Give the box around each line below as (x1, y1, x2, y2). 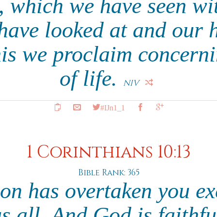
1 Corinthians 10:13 (26, 141, 191, 164)
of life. (59, 66, 123, 91)
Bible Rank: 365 (77, 167, 139, 178)
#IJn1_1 (100, 103, 125, 111)
